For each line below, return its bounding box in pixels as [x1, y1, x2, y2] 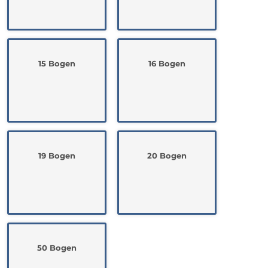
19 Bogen [38, 151, 75, 160]
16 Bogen [148, 59, 185, 68]
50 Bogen [37, 243, 77, 252]
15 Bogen [38, 59, 75, 68]
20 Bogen [147, 151, 187, 160]
